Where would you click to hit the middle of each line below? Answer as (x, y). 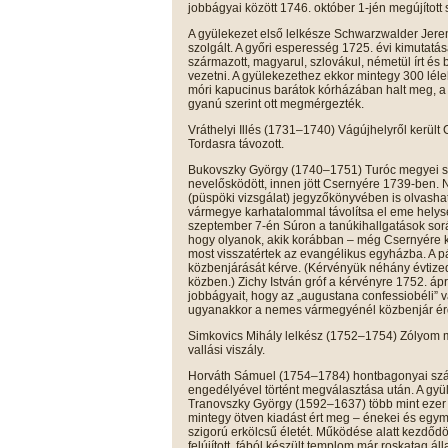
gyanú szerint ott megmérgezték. (276, 103)
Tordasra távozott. (236, 143)
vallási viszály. (226, 349)
